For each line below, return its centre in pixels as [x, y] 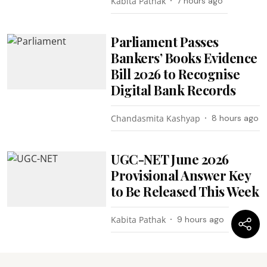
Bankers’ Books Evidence [184, 58]
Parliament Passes [165, 41]
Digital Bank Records [173, 90]
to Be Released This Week [185, 191]
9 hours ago [201, 219]
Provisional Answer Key [181, 175]
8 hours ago [235, 118]
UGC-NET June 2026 [170, 159]
